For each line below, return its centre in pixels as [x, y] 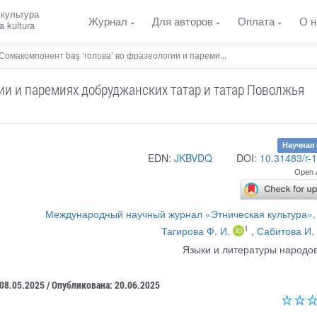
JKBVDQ [193, 157]
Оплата [256, 21]
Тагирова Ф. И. [195, 230]
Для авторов [183, 21]
